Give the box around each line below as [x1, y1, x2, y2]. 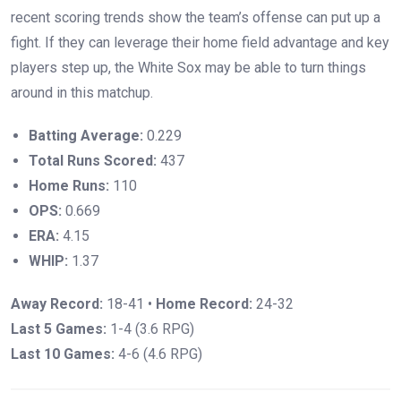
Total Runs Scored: [29, 151, 157, 169]
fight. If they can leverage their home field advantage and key [11, 33, 389, 51]
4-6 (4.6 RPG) [115, 345, 202, 363]
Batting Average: [29, 126, 143, 144]
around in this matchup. [11, 83, 153, 101]
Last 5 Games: [11, 320, 107, 337]
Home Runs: [29, 176, 109, 194]
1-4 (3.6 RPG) [107, 320, 194, 337]
